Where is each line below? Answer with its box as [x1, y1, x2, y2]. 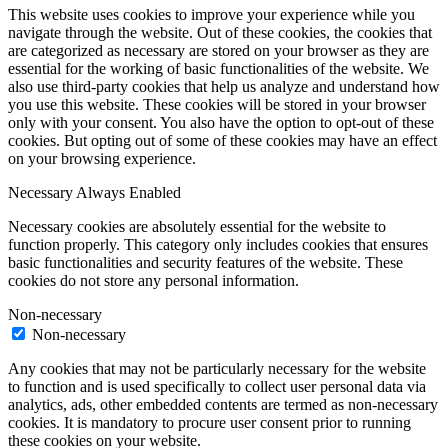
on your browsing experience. [8, 150, 196, 168]
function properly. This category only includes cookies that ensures [8, 236, 428, 254]
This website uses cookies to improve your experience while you [8, 6, 415, 24]
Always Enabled [76, 184, 181, 202]
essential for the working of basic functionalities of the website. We [8, 60, 429, 78]
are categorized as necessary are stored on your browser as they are [8, 42, 429, 60]
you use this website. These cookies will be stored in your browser [8, 96, 426, 114]
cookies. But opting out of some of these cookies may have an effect [8, 132, 437, 150]
